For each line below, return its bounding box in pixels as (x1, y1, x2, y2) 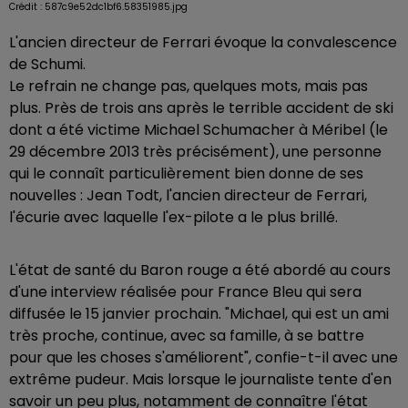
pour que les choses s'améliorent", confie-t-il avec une (9, 346, 398, 368)
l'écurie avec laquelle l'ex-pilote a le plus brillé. (9, 206, 338, 228)
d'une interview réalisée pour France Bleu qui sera (9, 280, 362, 302)
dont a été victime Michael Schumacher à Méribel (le (9, 118, 388, 140)
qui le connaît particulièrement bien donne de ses (9, 162, 363, 184)
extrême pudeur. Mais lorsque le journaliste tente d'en (9, 368, 392, 390)
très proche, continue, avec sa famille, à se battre (9, 324, 364, 346)
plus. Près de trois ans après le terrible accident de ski (9, 97, 393, 118)
